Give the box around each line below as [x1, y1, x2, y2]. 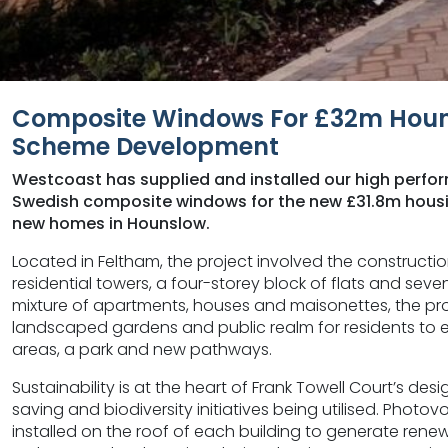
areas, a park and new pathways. [12, 337, 272, 361]
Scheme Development [12, 129, 279, 163]
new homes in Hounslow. [12, 211, 210, 235]
